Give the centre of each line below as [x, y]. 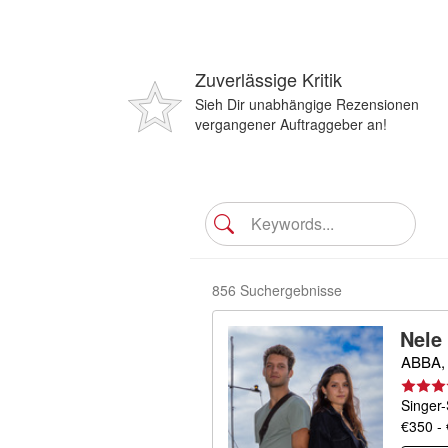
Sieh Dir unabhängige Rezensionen [307, 104]
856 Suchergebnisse [277, 290]
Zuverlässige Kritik [268, 79]
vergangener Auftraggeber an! [291, 124]
